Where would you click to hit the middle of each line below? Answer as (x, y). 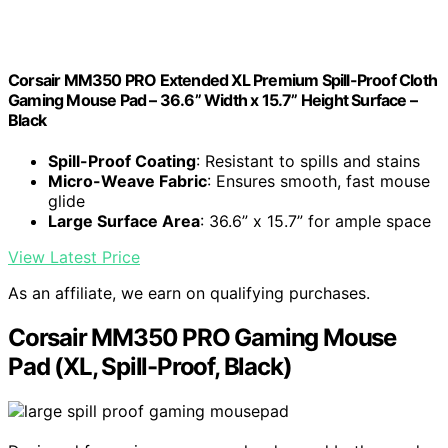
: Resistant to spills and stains (308, 161)
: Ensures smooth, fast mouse (318, 181)
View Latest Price (74, 257)
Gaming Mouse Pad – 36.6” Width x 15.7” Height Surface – (213, 99)
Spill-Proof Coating (122, 161)
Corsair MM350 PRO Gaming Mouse (202, 338)
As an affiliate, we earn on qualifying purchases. (189, 293)
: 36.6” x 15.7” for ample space (315, 221)
